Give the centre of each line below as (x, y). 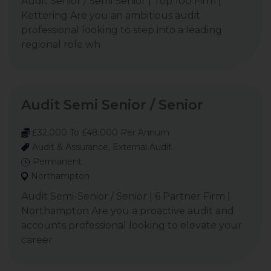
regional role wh (61, 44)
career (37, 240)
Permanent (56, 162)
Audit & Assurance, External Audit (101, 147)
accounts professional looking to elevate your (132, 225)
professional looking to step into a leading (122, 30)
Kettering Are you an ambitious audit (111, 15)
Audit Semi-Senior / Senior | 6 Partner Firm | (126, 196)
